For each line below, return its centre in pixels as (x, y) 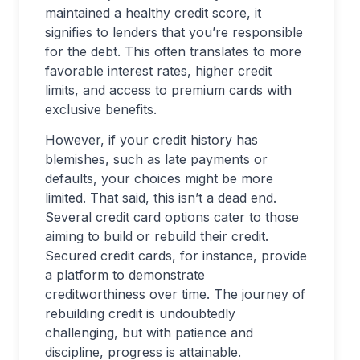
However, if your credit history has (151, 139)
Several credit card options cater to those (172, 217)
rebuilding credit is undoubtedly (140, 313)
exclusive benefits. (101, 109)
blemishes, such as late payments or (156, 159)
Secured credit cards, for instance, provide (176, 255)
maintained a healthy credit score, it (153, 12)
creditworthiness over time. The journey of (175, 294)
